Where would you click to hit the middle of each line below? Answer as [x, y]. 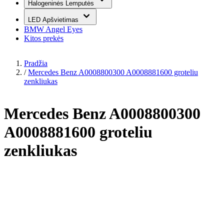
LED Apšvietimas [54, 20]
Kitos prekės [44, 38]
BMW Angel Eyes [53, 29]
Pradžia [36, 63]
